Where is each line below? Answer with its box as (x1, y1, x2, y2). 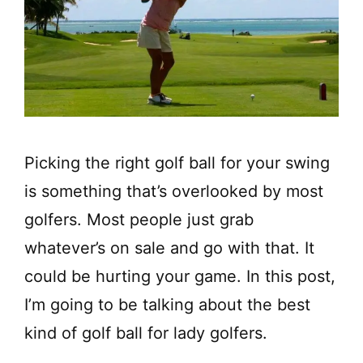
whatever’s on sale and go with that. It (24, 238, 314, 258)
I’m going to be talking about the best (24, 295, 310, 315)
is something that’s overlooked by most (24, 181, 323, 202)
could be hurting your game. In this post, (24, 267, 335, 287)
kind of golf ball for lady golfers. (24, 323, 267, 344)
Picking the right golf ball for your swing (24, 153, 330, 173)
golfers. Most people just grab (24, 210, 254, 230)
